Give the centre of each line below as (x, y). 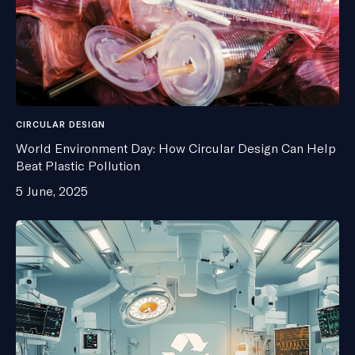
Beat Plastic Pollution (78, 166)
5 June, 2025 (52, 191)
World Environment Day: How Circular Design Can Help (176, 149)
